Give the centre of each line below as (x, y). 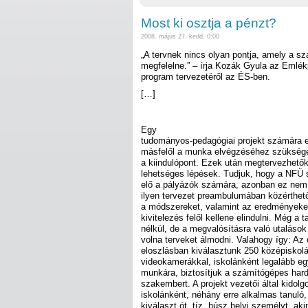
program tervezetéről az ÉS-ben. (206, 76)
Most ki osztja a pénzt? (209, 23)
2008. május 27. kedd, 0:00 (180, 37)
